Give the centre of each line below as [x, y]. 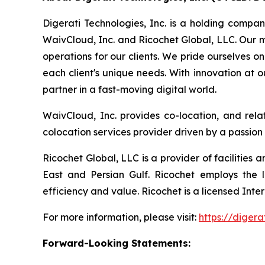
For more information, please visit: [121, 217]
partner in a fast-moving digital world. [130, 89]
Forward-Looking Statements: [117, 243]
